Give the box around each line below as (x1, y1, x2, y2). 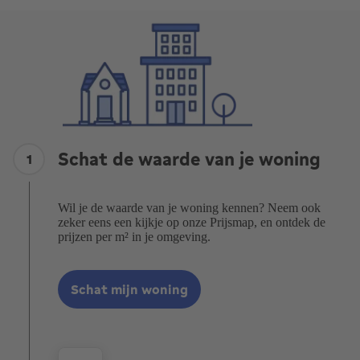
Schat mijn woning (71, 280, 188, 298)
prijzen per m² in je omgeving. (58, 230, 211, 243)
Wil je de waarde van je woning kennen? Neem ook (58, 201, 321, 215)
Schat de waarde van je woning (58, 147, 321, 171)
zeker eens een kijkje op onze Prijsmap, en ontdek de (58, 215, 325, 229)
